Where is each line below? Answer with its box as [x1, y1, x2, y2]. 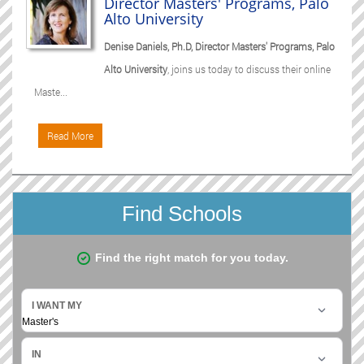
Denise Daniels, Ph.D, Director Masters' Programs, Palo [104, 39, 335, 53]
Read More [47, 128, 93, 142]
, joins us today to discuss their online [167, 62, 331, 76]
